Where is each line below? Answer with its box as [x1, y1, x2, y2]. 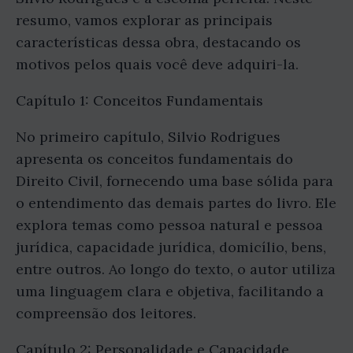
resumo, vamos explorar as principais [16, 11, 273, 30]
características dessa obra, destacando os [16, 33, 301, 52]
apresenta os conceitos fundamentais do [16, 150, 293, 169]
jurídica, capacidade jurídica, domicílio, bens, [16, 238, 326, 257]
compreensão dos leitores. [16, 304, 196, 323]
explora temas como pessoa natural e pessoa [16, 216, 323, 235]
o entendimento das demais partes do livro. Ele [16, 194, 336, 213]
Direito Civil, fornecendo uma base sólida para [16, 172, 333, 191]
